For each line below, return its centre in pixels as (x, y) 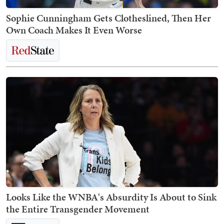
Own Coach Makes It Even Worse (74, 30)
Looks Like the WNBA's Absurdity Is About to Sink (111, 197)
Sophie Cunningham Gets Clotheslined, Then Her (108, 18)
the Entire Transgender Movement (78, 209)
